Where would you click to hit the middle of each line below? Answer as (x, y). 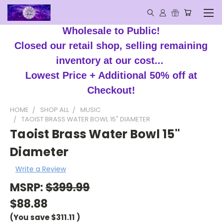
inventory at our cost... (111, 60)
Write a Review (40, 169)
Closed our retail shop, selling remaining (111, 46)
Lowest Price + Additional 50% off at (111, 75)
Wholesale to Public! (111, 31)
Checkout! (111, 90)
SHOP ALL (55, 110)
